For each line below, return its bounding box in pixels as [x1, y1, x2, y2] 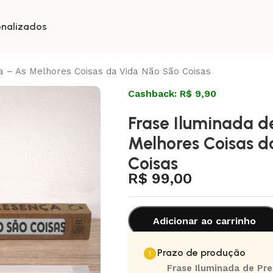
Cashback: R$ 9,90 [128, 88, 216, 99]
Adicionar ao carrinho [152, 214, 256, 227]
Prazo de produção [157, 247, 246, 258]
